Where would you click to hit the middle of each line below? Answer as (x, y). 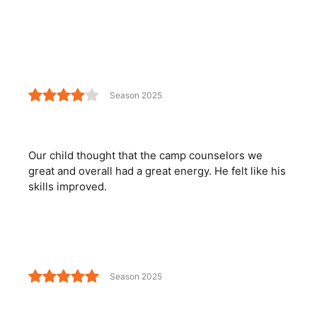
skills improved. (68, 187)
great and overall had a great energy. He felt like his (157, 171)
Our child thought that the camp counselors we (145, 156)
